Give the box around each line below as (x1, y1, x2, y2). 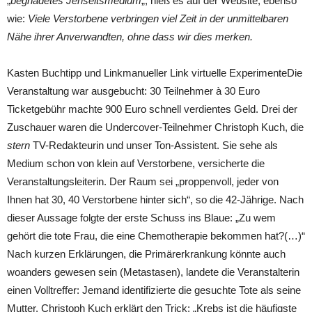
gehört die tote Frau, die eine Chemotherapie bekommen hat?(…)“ (7, 230, 305, 242)
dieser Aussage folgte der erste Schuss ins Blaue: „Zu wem (7, 212, 276, 224)
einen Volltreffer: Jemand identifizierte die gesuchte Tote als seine (7, 284, 301, 296)
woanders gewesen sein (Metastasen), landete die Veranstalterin (7, 266, 299, 278)
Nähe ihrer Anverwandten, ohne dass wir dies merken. (7, 31, 253, 42)
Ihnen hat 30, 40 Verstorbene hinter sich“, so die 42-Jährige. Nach (7, 194, 304, 205)
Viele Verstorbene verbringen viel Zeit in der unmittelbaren (28, 13, 288, 24)
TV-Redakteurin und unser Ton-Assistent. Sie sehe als (30, 139, 278, 151)
